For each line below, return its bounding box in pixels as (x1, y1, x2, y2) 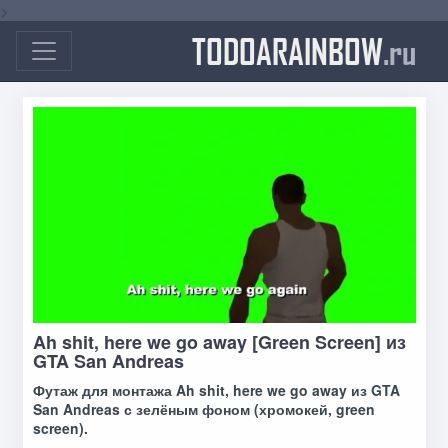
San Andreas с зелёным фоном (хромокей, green (32, 399, 375, 420)
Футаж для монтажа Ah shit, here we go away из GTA (32, 380, 400, 401)
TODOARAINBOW (192, 30, 383, 72)
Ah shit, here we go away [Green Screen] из (32, 329, 406, 356)
